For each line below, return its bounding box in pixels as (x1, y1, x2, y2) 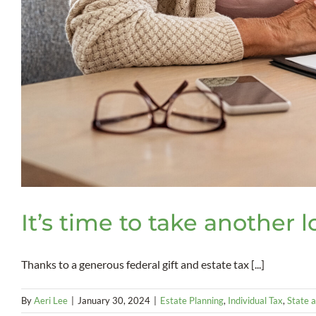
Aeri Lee (34, 295, 68, 307)
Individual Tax (228, 295, 283, 307)
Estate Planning (160, 295, 224, 307)
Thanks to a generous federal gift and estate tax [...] (21, 257, 265, 272)
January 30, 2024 (78, 295, 150, 307)
